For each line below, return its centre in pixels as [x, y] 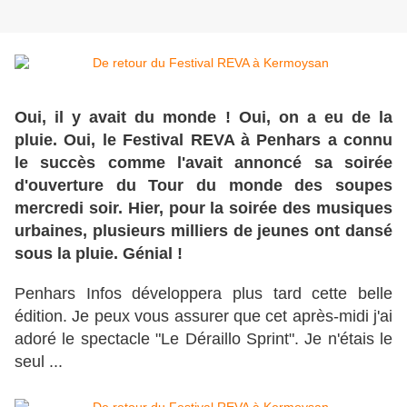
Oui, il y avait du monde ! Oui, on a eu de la [203, 118]
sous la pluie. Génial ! [101, 254]
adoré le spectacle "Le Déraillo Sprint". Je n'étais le [203, 339]
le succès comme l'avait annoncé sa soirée [203, 163]
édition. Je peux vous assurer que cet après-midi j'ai [203, 317]
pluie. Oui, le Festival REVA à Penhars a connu [203, 140]
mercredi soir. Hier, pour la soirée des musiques [203, 208]
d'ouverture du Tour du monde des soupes [203, 186]
